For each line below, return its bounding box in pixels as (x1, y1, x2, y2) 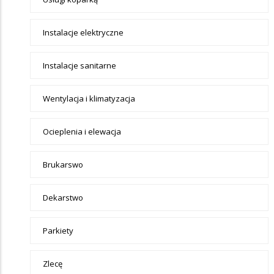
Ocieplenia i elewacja (43, 125, 121, 137)
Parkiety (43, 224, 73, 236)
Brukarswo (43, 158, 83, 170)
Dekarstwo (43, 191, 83, 203)
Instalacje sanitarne (43, 59, 116, 71)
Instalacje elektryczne (43, 26, 124, 38)
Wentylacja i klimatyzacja (43, 92, 135, 104)
